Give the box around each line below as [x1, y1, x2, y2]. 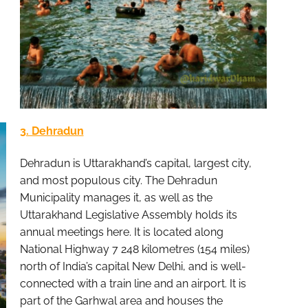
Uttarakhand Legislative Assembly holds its [19, 208, 237, 222]
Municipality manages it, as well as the [19, 191, 212, 205]
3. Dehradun [19, 124, 84, 137]
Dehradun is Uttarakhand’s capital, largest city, [19, 157, 252, 170]
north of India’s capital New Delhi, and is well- [19, 260, 246, 274]
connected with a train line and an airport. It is [19, 277, 246, 291]
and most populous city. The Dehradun [19, 174, 217, 188]
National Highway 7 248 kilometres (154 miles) [19, 243, 250, 256]
